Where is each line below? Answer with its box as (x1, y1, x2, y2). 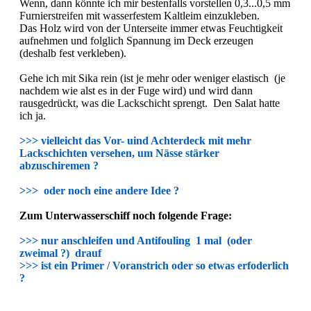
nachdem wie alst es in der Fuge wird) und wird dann (19, 84, 253, 96)
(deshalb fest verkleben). (19, 47, 126, 59)
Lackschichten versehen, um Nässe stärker (19, 146, 219, 159)
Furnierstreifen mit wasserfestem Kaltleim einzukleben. (19, 9, 260, 22)
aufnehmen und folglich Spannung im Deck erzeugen (19, 34, 253, 47)
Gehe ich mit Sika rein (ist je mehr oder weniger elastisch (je (19, 72, 285, 84)
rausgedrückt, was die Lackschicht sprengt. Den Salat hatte (19, 96, 280, 109)
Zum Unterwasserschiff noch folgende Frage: (19, 209, 232, 221)
